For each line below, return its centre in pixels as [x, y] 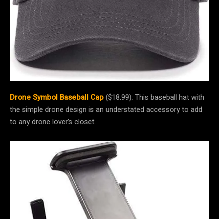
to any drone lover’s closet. [54, 122]
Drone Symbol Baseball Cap [57, 98]
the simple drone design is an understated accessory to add [106, 110]
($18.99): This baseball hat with [154, 98]
